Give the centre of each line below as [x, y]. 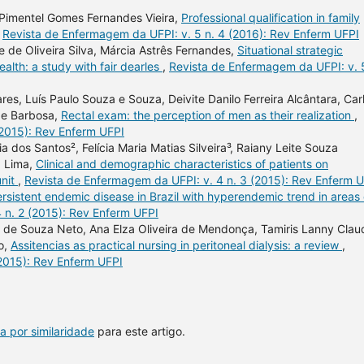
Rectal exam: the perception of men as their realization [208, 115]
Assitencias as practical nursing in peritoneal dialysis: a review [176, 245]
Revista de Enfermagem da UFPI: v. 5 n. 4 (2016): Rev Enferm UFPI [181, 33]
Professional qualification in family [271, 17]
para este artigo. [140, 331]
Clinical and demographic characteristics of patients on [182, 163]
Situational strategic [290, 50]
